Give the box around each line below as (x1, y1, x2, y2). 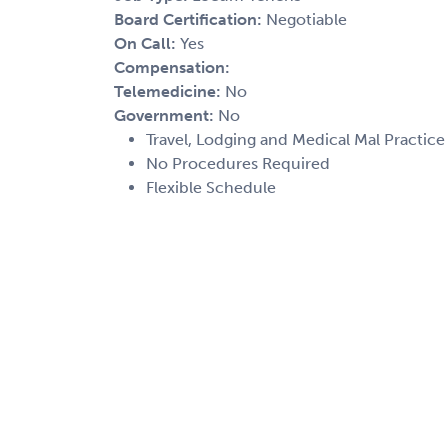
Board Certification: (114, 9, 266, 29)
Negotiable (266, 9, 347, 29)
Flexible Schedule (146, 177, 276, 197)
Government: (114, 105, 218, 125)
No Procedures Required (146, 153, 330, 173)
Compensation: (114, 57, 230, 77)
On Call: (114, 33, 180, 53)
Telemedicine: (114, 81, 225, 101)
